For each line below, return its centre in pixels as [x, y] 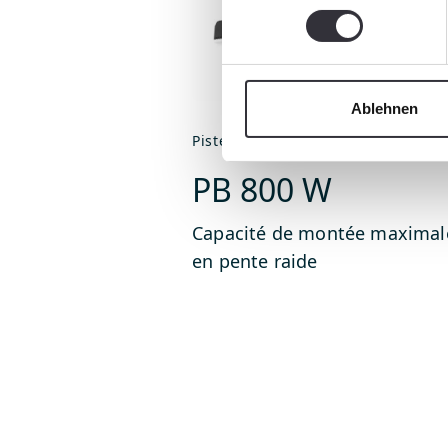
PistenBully [233, 141]
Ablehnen [384, 109]
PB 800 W [262, 190]
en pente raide [255, 261]
